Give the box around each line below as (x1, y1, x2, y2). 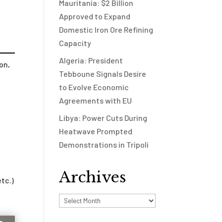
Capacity (59, 38, 92, 48)
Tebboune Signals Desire (59, 69, 147, 78)
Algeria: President (59, 55, 123, 65)
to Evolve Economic (59, 82, 129, 92)
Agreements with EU (59, 96, 132, 105)
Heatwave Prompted (59, 126, 133, 136)
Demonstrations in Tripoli (59, 140, 149, 149)
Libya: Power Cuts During (59, 113, 148, 122)
